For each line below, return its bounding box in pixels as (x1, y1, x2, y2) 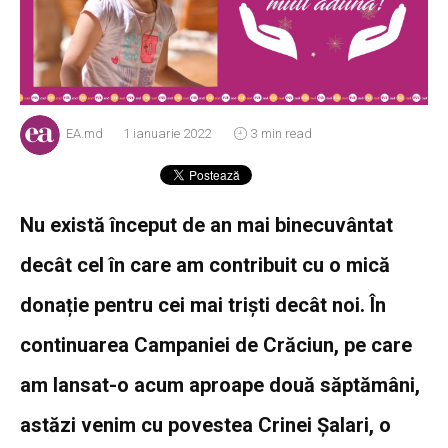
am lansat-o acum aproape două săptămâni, (20, 372, 420, 397)
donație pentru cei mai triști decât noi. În (20, 292, 386, 317)
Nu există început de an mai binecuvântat (20, 212, 393, 237)
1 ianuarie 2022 (123, 125, 211, 141)
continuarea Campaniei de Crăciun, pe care (20, 332, 412, 357)
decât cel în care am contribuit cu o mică (20, 252, 390, 277)
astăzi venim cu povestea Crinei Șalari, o (20, 412, 391, 437)
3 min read (251, 125, 313, 141)
